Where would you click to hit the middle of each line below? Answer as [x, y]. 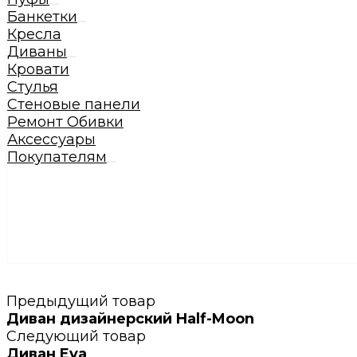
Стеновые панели [74, 104]
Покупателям [57, 157]
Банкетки [42, 17]
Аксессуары [51, 139]
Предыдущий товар [81, 301]
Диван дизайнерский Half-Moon [130, 319]
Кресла [34, 34]
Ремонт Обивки [65, 122]
